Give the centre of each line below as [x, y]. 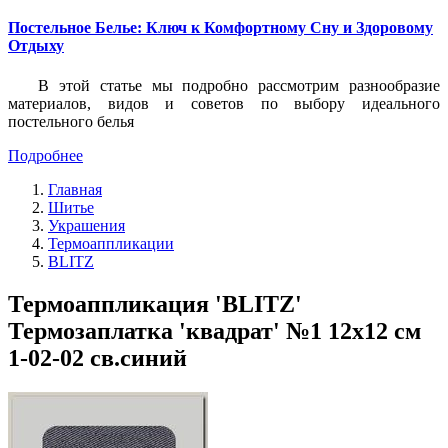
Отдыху [36, 46]
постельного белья [71, 121]
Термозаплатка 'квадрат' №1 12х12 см [214, 330]
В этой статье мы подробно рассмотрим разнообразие [239, 85]
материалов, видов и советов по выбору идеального [224, 103]
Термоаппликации [111, 243]
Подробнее [45, 155]
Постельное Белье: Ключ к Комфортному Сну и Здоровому [220, 28]
